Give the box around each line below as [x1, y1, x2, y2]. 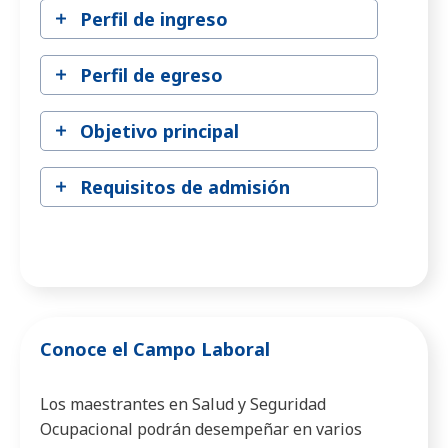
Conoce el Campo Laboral [40, 336, 270, 361]
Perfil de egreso [80, 62, 223, 87]
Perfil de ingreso [80, 6, 228, 31]
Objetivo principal [80, 118, 239, 143]
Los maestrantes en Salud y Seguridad [40, 392, 326, 415]
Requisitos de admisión [80, 174, 290, 199]
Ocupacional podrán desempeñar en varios [40, 417, 362, 440]
